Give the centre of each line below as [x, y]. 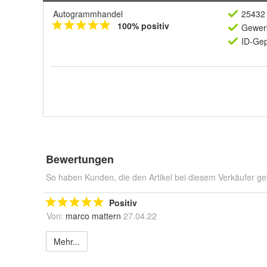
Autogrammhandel [88, 14]
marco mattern [93, 216]
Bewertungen [80, 159]
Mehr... [67, 241]
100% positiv [143, 26]
